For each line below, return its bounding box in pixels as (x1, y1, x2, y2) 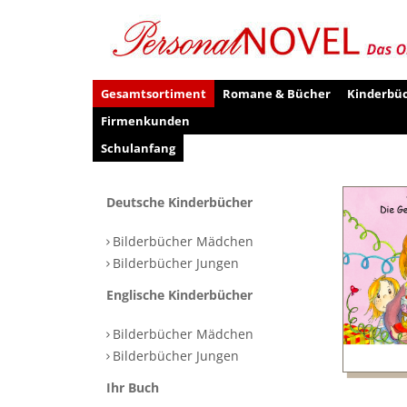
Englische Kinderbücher (106, 285, 253, 303)
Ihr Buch (106, 378, 159, 396)
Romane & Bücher (223, 85, 331, 102)
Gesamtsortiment (101, 85, 206, 102)
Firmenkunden (101, 113, 190, 129)
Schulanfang (101, 140, 175, 156)
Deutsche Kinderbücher (106, 193, 253, 211)
